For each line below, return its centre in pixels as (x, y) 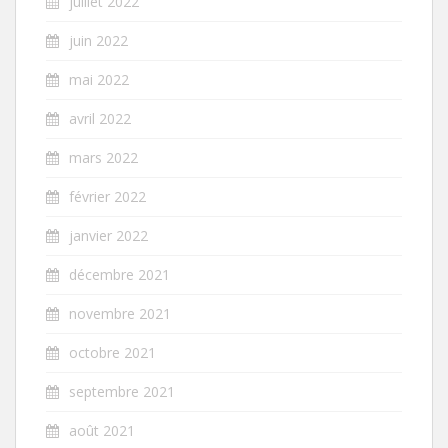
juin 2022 (98, 40)
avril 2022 (100, 118)
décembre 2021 (119, 274)
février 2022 (107, 196)
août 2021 (102, 430)
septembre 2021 (122, 391)
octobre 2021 (112, 352)
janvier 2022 (108, 235)
